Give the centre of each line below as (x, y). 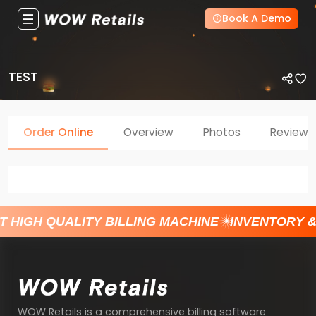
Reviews (292, 133)
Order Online (59, 133)
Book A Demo (256, 19)
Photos (221, 133)
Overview (148, 133)
